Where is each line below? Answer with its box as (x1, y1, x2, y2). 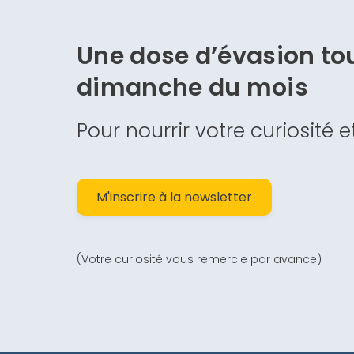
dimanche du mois (77, 70, 308, 104)
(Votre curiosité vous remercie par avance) (77, 250, 322, 267)
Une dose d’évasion (77, 39, 315, 73)
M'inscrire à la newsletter (96, 187, 252, 206)
